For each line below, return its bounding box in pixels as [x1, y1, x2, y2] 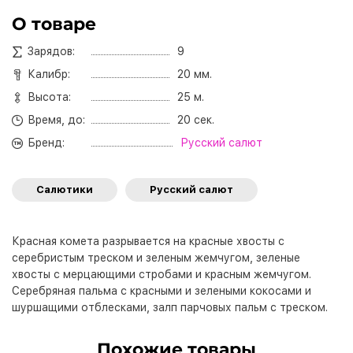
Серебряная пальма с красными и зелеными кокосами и [12, 284, 314, 298]
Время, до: [28, 113, 85, 127]
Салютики [36, 184, 93, 196]
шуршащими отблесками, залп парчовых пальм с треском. [12, 301, 328, 314]
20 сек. [177, 113, 214, 127]
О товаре [12, 13, 96, 35]
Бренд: [28, 136, 65, 150]
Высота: [28, 91, 71, 104]
